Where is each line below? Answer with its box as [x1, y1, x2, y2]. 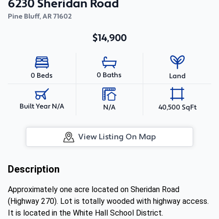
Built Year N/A [19, 102, 64, 111]
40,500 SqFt [158, 103, 197, 112]
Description [8, 163, 60, 175]
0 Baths [97, 71, 122, 80]
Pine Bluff [8, 12, 40, 21]
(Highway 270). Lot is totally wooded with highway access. [8, 197, 209, 206]
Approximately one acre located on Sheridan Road [8, 185, 179, 194]
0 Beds [30, 71, 53, 80]
